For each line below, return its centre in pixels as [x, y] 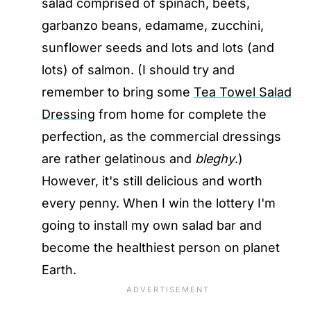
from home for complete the [181, 114]
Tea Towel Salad [243, 92]
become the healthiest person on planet [161, 247]
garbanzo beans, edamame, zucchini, [153, 25]
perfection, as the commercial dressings [161, 136]
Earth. [59, 270]
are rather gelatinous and [118, 159]
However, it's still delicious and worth [152, 181]
